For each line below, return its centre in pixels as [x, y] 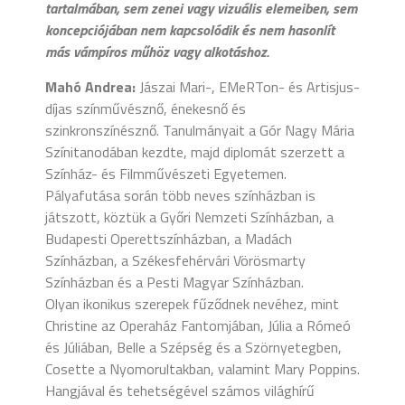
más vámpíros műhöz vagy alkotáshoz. [159, 52]
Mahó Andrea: [90, 86]
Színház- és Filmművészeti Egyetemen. [166, 173]
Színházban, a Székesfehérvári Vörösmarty [175, 260]
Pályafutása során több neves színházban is [180, 195]
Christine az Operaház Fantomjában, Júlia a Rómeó [198, 325]
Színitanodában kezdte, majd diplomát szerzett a [195, 151]
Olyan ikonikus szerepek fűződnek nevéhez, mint [192, 303]
